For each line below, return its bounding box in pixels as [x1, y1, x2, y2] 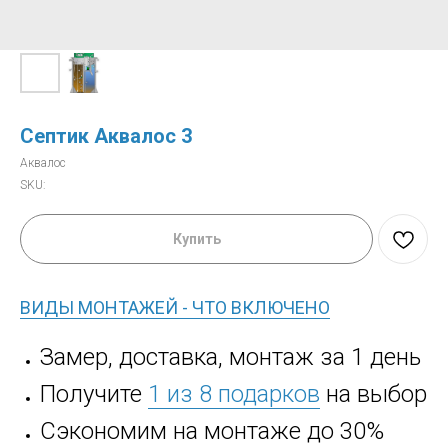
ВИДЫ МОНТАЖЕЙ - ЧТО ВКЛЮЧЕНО [20, 297, 330, 318]
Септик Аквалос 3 [20, 124, 192, 148]
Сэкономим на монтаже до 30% [40, 417, 384, 445]
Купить [172, 231, 221, 247]
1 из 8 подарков [148, 380, 320, 408]
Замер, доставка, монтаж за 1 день [40, 343, 421, 371]
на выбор [320, 380, 427, 408]
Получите [40, 380, 148, 408]
